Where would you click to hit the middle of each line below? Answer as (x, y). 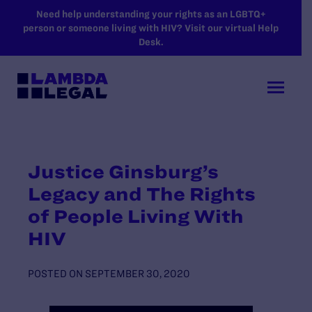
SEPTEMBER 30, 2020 (138, 273)
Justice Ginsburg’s (123, 171)
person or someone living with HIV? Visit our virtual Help (151, 28)
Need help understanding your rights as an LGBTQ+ (151, 14)
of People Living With (136, 216)
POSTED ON (55, 273)
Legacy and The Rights (142, 194)
